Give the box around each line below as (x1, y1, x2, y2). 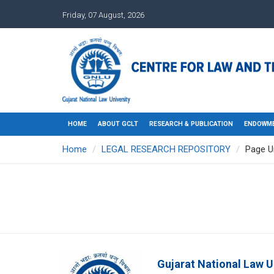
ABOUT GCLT (98, 120, 138, 128)
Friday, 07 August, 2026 (62, 10, 144, 20)
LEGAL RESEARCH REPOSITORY (102, 144, 231, 155)
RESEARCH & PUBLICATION (149, 120, 233, 128)
